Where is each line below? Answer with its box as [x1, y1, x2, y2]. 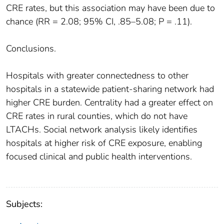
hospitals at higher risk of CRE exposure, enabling [6, 137, 202, 149]
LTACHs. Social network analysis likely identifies [6, 123, 197, 136]
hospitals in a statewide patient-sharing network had [6, 83, 214, 95]
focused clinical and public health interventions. [6, 150, 192, 163]
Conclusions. [6, 42, 56, 55]
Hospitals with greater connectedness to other [6, 69, 188, 82]
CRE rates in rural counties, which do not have [6, 110, 187, 122]
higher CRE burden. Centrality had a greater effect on [6, 96, 213, 109]
